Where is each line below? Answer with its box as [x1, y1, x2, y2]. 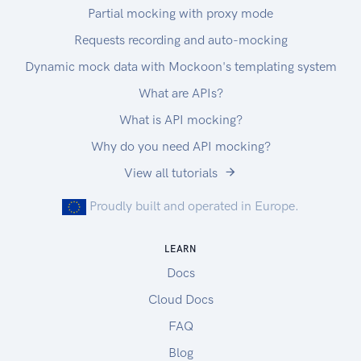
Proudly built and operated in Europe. [89, 198, 299, 214]
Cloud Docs [147, 292, 214, 308]
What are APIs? [138, 85, 223, 102]
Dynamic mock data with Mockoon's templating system [24, 59, 337, 75]
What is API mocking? [118, 112, 243, 128]
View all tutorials [124, 165, 218, 181]
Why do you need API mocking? [90, 139, 271, 155]
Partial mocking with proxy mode [88, 6, 273, 22]
